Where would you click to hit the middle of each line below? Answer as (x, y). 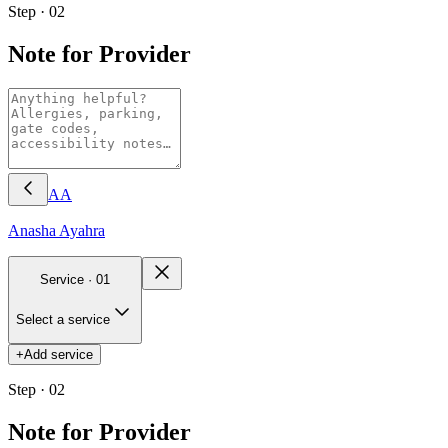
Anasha (32, 230)
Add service (58, 354)
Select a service (63, 320)
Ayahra (82, 230)
